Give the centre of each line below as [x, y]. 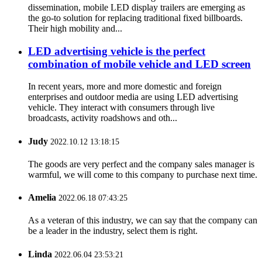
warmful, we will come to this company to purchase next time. [143, 174]
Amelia [42, 198]
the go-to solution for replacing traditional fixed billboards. [135, 18]
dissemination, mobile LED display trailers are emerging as [137, 7]
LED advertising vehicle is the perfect [117, 51]
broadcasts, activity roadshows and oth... [103, 118]
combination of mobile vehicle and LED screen [139, 64]
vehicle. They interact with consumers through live [121, 108]
